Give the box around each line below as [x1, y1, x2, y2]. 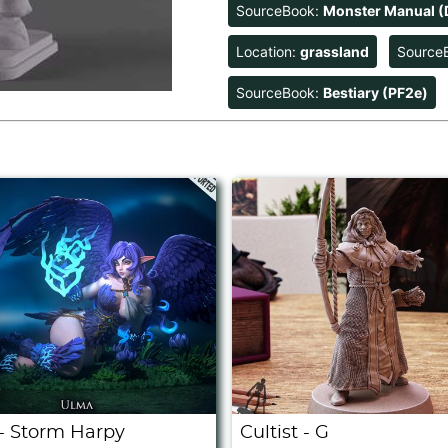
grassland [300, 43, 369, 61]
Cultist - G [240, 424, 329, 443]
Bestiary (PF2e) [323, 84, 428, 102]
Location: [236, 43, 300, 61]
